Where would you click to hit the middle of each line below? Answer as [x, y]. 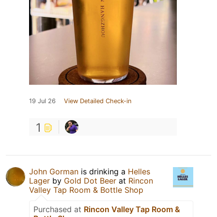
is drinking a [103, 172]
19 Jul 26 [42, 101]
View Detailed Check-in [98, 101]
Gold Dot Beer [90, 181]
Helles [139, 172]
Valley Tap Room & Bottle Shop [86, 190]
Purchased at [59, 209]
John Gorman [54, 172]
